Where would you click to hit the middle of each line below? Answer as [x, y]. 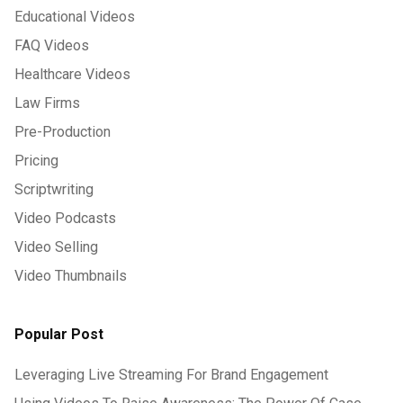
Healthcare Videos [72, 74]
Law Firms [47, 103]
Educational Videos [75, 17]
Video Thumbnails [71, 276]
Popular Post [59, 334]
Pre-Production [63, 132]
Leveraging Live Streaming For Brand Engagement [171, 375]
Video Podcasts [65, 218]
